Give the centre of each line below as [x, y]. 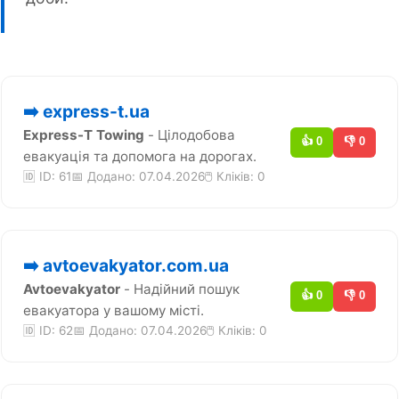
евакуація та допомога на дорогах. [140, 156]
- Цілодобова [190, 135]
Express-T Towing [84, 135]
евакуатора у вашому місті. [114, 310]
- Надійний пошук [180, 289]
